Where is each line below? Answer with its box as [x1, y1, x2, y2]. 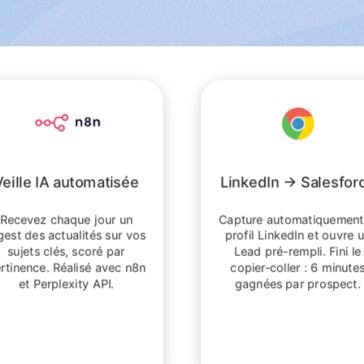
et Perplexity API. [19, 276, 114, 292]
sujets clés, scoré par [7, 244, 125, 259]
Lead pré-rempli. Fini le [234, 244, 362, 259]
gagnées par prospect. [235, 276, 361, 292]
